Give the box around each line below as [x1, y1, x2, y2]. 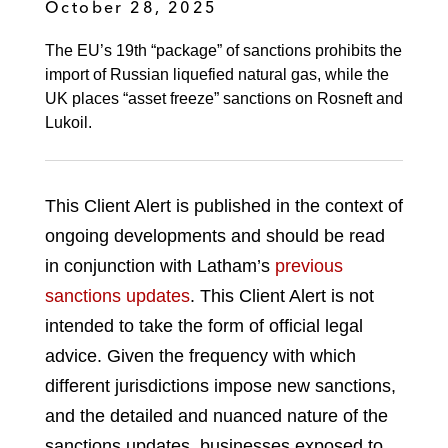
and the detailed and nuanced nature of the [45, 406, 388, 427]
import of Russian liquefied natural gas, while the [45, 66, 389, 84]
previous [275, 256, 343, 277]
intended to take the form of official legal [45, 316, 363, 337]
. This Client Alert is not [190, 286, 374, 307]
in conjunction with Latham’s [45, 256, 275, 277]
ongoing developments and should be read [45, 226, 385, 247]
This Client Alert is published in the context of [45, 196, 403, 217]
